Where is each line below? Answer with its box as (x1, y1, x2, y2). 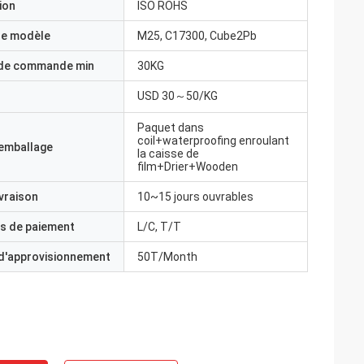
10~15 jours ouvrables (137, 190, 253, 203)
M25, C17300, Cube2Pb (137, 29, 257, 42)
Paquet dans (137, 121, 204, 134)
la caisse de (137, 147, 199, 160)
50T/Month (137, 250, 197, 263)
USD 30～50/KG (137, 89, 218, 102)
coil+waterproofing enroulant (137, 134, 289, 147)
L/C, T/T (137, 220, 181, 233)
